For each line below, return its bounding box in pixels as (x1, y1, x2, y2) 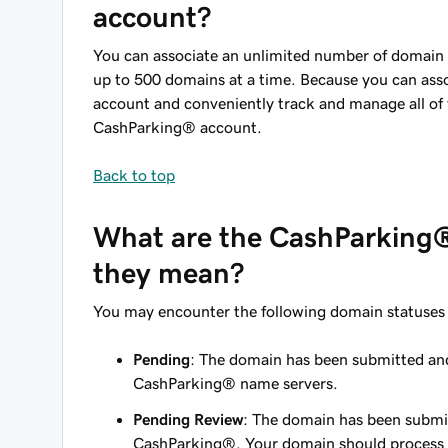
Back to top (93, 167, 175, 183)
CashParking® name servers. (133, 375, 338, 391)
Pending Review (133, 411, 243, 427)
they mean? (93, 259, 244, 287)
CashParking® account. (93, 119, 262, 135)
